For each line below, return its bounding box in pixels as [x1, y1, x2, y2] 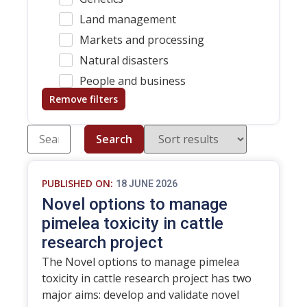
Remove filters [49, 93, 118, 106]
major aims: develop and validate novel [42, 287, 239, 302]
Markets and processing [79, 32, 204, 47]
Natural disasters [79, 53, 169, 68]
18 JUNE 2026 [116, 178, 177, 189]
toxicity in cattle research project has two [42, 271, 251, 286]
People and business [79, 73, 186, 88]
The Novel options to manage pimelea [42, 254, 239, 269]
